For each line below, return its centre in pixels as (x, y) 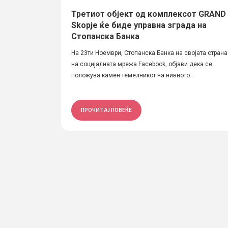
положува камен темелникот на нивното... (133, 75)
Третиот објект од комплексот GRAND (149, 14)
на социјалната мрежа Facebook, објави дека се (142, 64)
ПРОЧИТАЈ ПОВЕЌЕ (106, 110)
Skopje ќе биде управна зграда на (139, 25)
